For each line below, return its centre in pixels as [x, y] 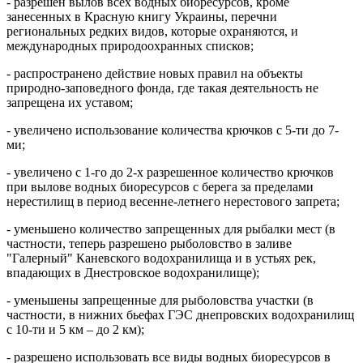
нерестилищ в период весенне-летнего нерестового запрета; [173, 201]
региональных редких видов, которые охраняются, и [152, 31]
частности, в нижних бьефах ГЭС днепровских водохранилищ [180, 314]
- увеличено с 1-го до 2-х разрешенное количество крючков [170, 172]
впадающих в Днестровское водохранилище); [133, 272]
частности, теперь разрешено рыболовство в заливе [149, 243]
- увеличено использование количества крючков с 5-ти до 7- [173, 130]
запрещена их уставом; [70, 102]
